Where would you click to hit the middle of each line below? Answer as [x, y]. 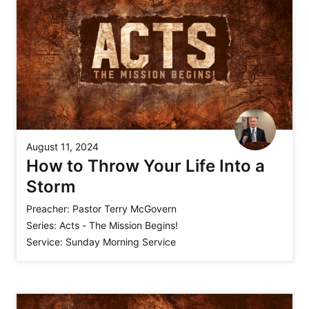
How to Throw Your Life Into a [146, 166]
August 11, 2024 [62, 147]
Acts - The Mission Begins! [119, 226]
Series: [41, 226]
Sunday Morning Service [121, 242]
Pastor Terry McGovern [124, 209]
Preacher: [48, 209]
